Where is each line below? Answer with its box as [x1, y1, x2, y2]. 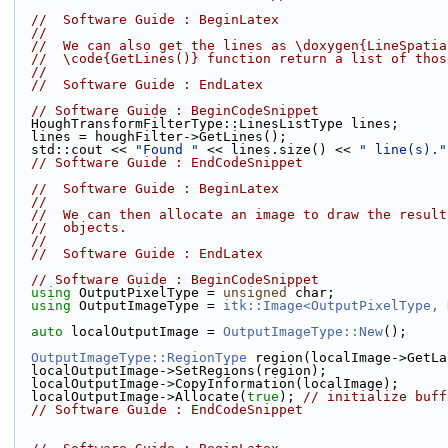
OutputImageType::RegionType [31, 350, 247, 365]
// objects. [31, 220, 127, 235]
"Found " [135, 142, 199, 157]
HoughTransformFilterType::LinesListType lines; [31, 116, 399, 131]
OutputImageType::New [223, 324, 383, 339]
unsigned [223, 285, 287, 300]
